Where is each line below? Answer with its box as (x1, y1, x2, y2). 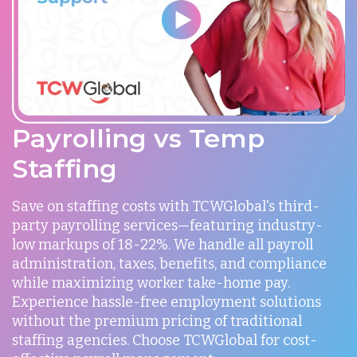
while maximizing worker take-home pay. (12, 274, 290, 292)
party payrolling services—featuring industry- (12, 217, 323, 235)
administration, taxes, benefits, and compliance (12, 255, 327, 273)
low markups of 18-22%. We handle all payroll (12, 236, 313, 254)
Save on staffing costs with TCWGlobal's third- (12, 198, 320, 216)
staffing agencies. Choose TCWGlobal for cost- (12, 331, 317, 350)
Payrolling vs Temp (12, 123, 265, 155)
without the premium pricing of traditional (12, 312, 302, 331)
